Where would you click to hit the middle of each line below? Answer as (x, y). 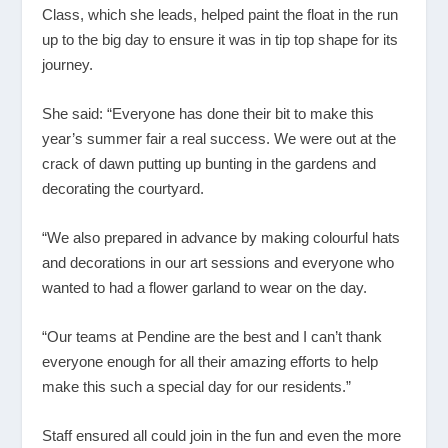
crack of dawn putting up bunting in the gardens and (209, 164)
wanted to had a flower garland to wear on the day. (205, 288)
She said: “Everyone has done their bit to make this (208, 114)
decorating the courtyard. (123, 189)
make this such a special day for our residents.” (197, 387)
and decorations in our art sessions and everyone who (218, 263)
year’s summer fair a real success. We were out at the (219, 139)
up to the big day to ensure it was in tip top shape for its (220, 40)
